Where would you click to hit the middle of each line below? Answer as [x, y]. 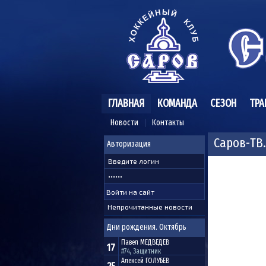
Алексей [133, 261]
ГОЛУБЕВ [157, 261]
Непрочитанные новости [150, 207]
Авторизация [129, 144]
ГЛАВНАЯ [126, 103]
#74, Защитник [141, 251]
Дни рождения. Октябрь [147, 227]
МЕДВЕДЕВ [155, 242]
